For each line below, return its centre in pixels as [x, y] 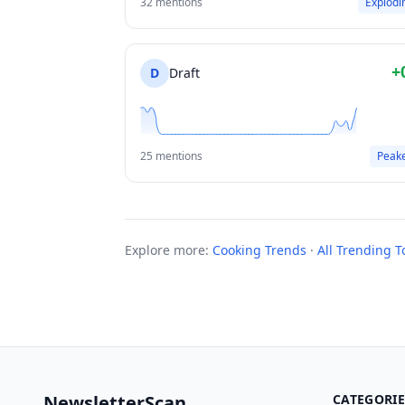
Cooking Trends [259, 250]
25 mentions [171, 156]
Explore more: [167, 250]
